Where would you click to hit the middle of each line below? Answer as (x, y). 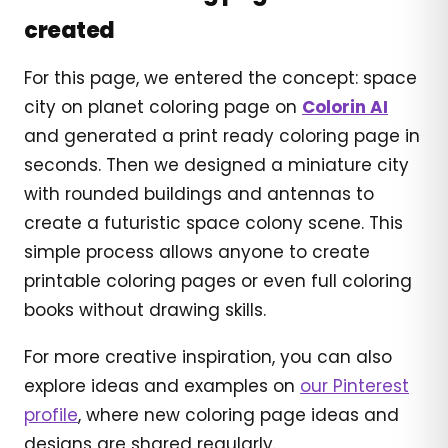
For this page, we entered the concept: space (220, 77)
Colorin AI (345, 106)
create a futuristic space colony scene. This (213, 222)
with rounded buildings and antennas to (199, 193)
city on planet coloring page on (163, 106)
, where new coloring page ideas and (238, 414)
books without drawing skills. (145, 309)
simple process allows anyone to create (197, 251)
